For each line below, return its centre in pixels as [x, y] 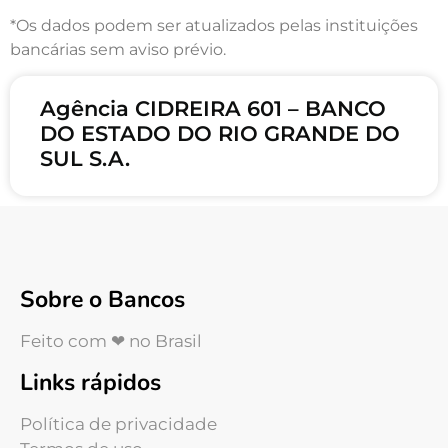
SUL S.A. [85, 159]
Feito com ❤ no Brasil [111, 341]
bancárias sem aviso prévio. [118, 49]
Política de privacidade [118, 424]
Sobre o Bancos [102, 300]
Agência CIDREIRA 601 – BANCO [213, 109]
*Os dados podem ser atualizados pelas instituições [214, 25]
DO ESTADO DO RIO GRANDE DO [220, 134]
